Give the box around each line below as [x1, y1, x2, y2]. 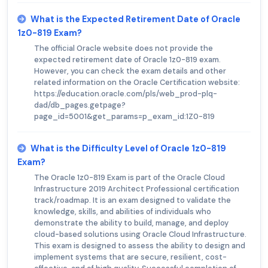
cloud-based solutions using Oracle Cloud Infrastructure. [34, 229, 246, 240]
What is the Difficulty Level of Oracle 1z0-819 [31, 143, 226, 154]
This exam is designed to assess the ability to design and [34, 240, 245, 251]
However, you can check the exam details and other [34, 66, 226, 77]
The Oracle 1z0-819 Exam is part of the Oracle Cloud [34, 172, 225, 183]
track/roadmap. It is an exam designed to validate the [34, 195, 231, 206]
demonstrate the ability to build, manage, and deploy [34, 218, 229, 229]
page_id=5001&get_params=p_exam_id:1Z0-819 [34, 111, 215, 122]
